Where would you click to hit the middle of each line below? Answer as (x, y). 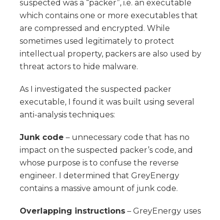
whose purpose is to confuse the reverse (99, 163)
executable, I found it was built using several (107, 102)
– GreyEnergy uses (163, 211)
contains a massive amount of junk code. (99, 188)
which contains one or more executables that (109, 15)
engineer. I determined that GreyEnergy (99, 175)
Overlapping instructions (72, 211)
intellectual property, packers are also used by (110, 54)
